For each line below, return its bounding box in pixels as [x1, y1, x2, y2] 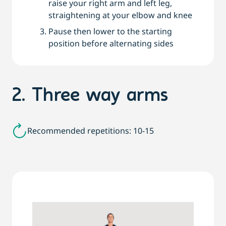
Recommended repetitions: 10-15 [27, 125, 154, 137]
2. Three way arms [12, 86, 168, 106]
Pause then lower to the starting [48, 26, 172, 37]
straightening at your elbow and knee [48, 10, 192, 21]
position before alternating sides [48, 38, 174, 49]
